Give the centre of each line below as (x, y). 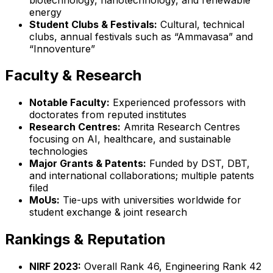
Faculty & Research (73, 76)
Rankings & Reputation (85, 239)
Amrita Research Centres (180, 127)
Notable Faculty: (69, 103)
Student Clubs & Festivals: (93, 24)
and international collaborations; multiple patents (142, 176)
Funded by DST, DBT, (198, 164)
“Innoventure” (62, 48)
